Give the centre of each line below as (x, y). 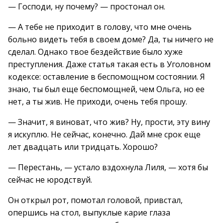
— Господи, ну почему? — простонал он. (87, 6)
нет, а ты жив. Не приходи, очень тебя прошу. (98, 102)
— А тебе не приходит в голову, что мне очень (100, 27)
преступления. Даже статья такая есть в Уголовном (109, 64)
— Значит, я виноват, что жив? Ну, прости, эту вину (109, 122)
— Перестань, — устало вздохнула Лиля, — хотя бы (108, 167)
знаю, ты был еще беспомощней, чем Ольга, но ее (106, 89)
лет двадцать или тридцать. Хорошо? (83, 147)
